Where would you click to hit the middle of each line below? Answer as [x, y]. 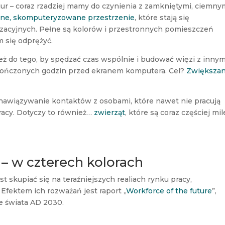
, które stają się [162, 17]
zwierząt [110, 112]
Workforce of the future [169, 191]
